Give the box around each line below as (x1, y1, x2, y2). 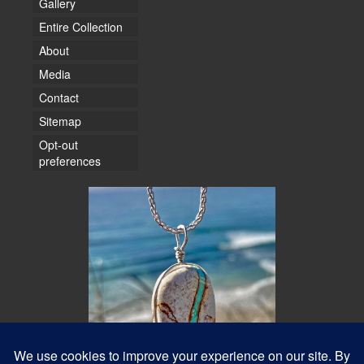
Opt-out (39, 136, 78, 153)
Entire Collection (39, 18, 123, 35)
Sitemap (39, 112, 81, 129)
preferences (39, 152, 101, 169)
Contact (39, 89, 79, 106)
